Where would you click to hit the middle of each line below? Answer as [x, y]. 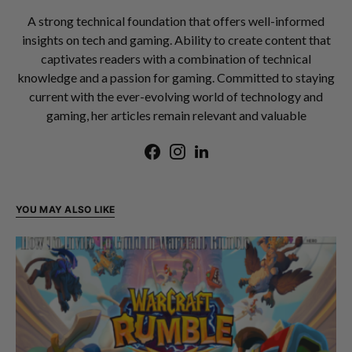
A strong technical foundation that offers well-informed [176, 21]
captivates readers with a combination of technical [176, 59]
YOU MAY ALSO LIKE [66, 210]
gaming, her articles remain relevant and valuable [176, 115]
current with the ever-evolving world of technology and [176, 97]
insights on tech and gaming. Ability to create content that [176, 40]
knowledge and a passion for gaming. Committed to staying [176, 78]
